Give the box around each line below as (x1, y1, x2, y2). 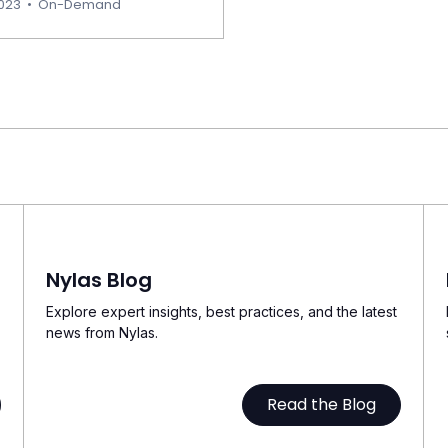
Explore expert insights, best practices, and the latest (46, 303, 398, 320)
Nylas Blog (46, 266, 153, 294)
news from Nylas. (46, 324, 159, 341)
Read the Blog (266, 393, 376, 416)
